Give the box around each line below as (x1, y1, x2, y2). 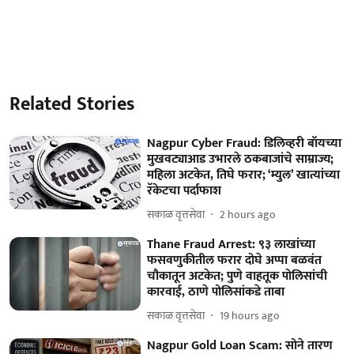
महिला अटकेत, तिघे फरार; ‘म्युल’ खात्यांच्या (147, 164, 341, 186)
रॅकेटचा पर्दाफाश (147, 179, 222, 201)
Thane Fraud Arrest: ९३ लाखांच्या (147, 233, 316, 255)
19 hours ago (220, 307, 281, 325)
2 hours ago (220, 205, 277, 224)
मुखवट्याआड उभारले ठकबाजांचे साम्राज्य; (147, 148, 334, 170)
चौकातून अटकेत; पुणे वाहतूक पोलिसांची (147, 265, 328, 287)
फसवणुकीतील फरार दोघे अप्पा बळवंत (147, 249, 322, 271)
